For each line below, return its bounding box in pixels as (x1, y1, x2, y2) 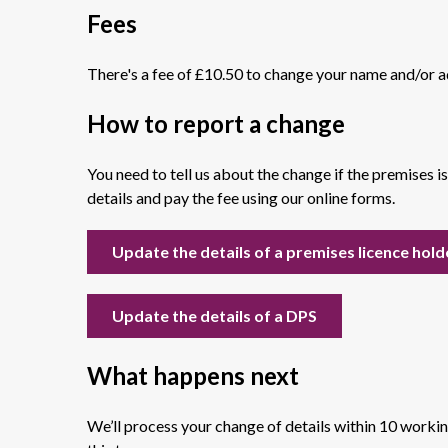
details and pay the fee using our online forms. (87, 188, 395, 207)
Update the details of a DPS (112, 306, 317, 325)
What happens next (87, 361, 299, 390)
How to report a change (87, 109, 345, 138)
